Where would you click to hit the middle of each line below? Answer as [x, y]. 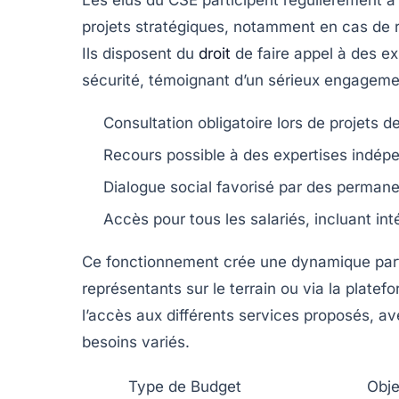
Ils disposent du [140, 53]
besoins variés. [136, 342]
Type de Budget [184, 386]
